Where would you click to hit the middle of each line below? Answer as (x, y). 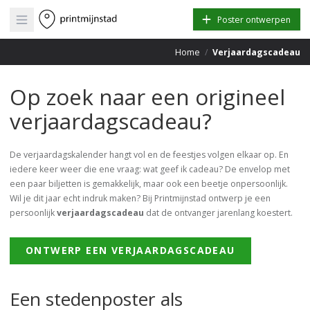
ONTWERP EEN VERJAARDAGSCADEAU (130, 250)
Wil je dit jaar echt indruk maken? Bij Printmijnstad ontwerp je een (140, 198)
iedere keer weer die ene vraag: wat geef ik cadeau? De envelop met (150, 169)
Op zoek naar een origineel (147, 97)
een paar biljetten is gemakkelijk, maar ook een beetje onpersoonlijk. (149, 184)
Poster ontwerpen (254, 19)
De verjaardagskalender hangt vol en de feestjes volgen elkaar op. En (149, 155)
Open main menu (60, 20)
